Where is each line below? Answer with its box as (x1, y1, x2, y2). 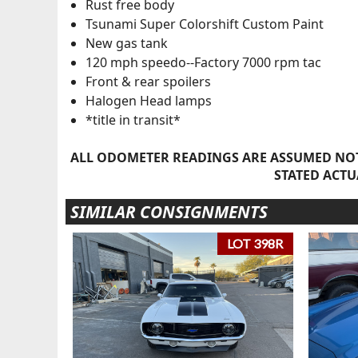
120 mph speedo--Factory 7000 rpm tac (85, 54, 321, 72)
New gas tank (85, 34, 168, 53)
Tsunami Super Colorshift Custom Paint (85, 15, 324, 34)
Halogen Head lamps (85, 92, 212, 110)
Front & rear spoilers (85, 73, 211, 91)
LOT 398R (227, 236, 284, 252)
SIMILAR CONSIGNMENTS (70, 200, 268, 223)
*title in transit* (85, 111, 181, 129)
